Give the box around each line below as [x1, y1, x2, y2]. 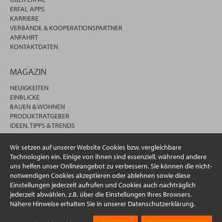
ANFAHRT [10, 32, 38, 42]
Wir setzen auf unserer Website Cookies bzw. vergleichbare [10, 143, 181, 152]
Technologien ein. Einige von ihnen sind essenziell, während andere [10, 152, 207, 161]
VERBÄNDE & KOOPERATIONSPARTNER [10, 23, 122, 32]
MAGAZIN [10, 65, 47, 77]
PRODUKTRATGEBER [10, 111, 69, 120]
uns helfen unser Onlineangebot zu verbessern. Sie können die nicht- [10, 162, 212, 170]
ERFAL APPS [10, 4, 45, 13]
